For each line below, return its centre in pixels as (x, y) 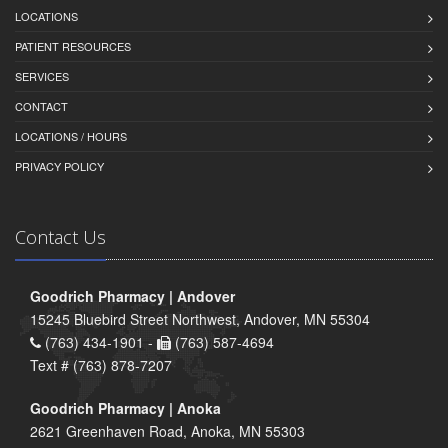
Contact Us (60, 236)
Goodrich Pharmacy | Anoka (125, 407)
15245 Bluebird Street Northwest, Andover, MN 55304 (200, 318)
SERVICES (42, 75)
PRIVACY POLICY (59, 165)
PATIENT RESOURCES (73, 45)
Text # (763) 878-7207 (101, 364)
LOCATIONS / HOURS (71, 135)
